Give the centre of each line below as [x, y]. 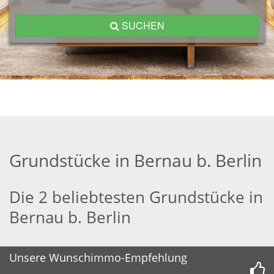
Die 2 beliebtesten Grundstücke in [136, 197]
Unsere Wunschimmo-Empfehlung [98, 257]
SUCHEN [143, 25]
